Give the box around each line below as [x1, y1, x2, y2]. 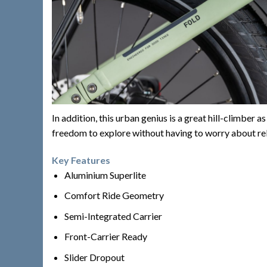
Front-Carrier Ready [64, 231, 147, 243]
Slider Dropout [64, 252, 125, 263]
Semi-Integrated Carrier [64, 210, 162, 222]
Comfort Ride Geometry [64, 190, 164, 201]
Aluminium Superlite [64, 169, 146, 181]
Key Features [52, 154, 110, 166]
